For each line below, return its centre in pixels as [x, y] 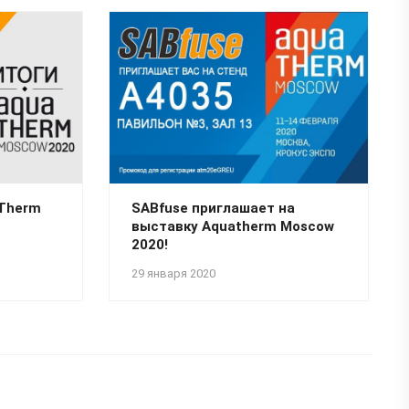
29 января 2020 [174, 274]
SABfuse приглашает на [214, 209]
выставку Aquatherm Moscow [233, 227]
